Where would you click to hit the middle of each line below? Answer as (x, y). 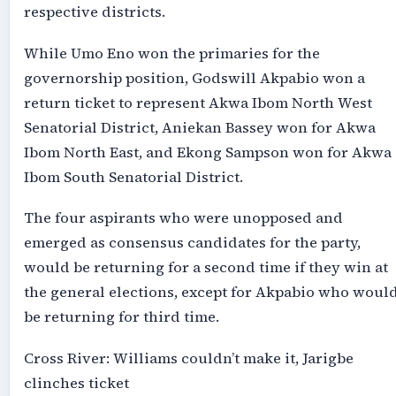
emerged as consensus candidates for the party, (192, 243)
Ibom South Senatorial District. (133, 177)
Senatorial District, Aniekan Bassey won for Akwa (199, 127)
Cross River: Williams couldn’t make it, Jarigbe (188, 358)
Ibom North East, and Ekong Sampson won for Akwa (207, 152)
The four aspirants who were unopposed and (183, 218)
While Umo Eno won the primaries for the (171, 53)
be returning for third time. (121, 317)
